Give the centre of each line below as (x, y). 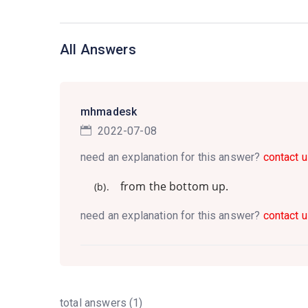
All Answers (98, 49)
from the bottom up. (174, 186)
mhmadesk (109, 112)
